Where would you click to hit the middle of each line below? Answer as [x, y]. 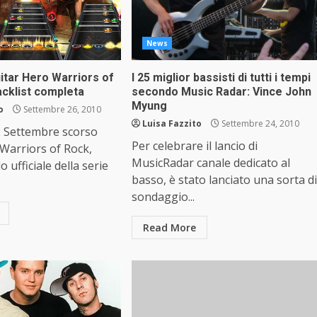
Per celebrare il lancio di [194, 146]
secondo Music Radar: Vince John [221, 92]
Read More [169, 227]
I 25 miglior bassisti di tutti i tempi [221, 77]
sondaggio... [163, 197]
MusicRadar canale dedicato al [211, 163]
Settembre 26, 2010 [62, 109]
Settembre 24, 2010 [259, 123]
